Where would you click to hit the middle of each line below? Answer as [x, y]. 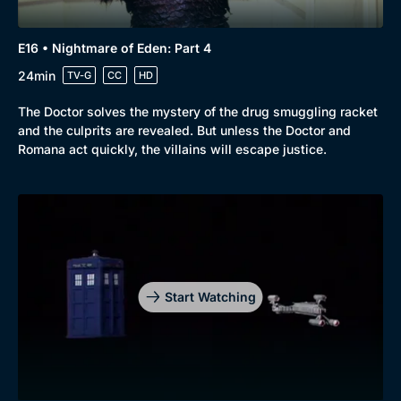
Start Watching [210, 296]
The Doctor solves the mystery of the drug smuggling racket [198, 111]
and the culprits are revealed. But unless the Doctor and [184, 130]
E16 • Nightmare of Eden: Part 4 [115, 48]
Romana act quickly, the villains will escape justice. [172, 149]
